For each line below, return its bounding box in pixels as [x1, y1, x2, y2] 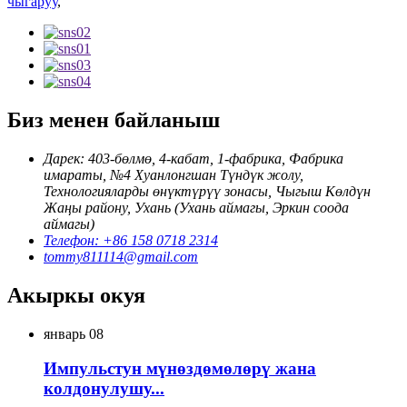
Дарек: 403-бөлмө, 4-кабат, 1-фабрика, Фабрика [44, 150, 343, 166]
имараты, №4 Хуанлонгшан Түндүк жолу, [44, 166, 303, 183]
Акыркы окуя [7, 283, 145, 307]
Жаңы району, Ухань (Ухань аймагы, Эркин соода [44, 199, 349, 215]
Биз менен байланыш [7, 107, 220, 132]
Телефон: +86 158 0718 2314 [44, 232, 218, 248]
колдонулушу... [44, 379, 164, 399]
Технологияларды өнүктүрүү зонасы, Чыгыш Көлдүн [44, 183, 371, 199]
